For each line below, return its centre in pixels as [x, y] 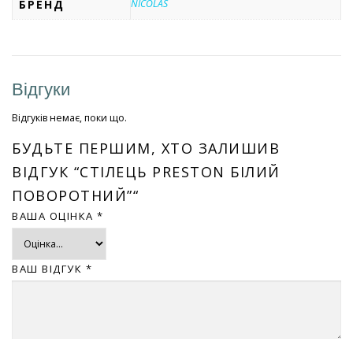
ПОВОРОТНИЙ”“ [75, 195]
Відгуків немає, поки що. [69, 117]
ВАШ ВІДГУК [49, 268]
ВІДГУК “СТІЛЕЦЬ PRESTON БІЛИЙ [146, 171]
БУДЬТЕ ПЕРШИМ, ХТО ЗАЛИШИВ [146, 148]
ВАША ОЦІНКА [54, 216]
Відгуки [41, 89]
